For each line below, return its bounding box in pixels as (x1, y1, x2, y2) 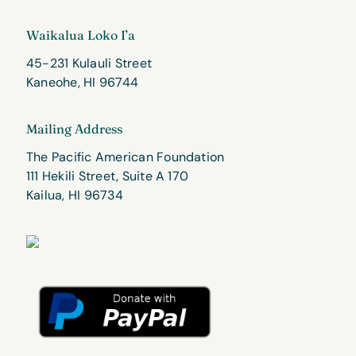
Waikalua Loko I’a (26, 26, 135, 43)
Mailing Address (26, 121, 122, 137)
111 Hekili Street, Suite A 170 (26, 168, 189, 185)
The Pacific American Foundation (26, 149, 225, 166)
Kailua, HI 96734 (26, 187, 123, 204)
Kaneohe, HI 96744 (26, 73, 139, 91)
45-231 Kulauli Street (26, 54, 153, 72)
